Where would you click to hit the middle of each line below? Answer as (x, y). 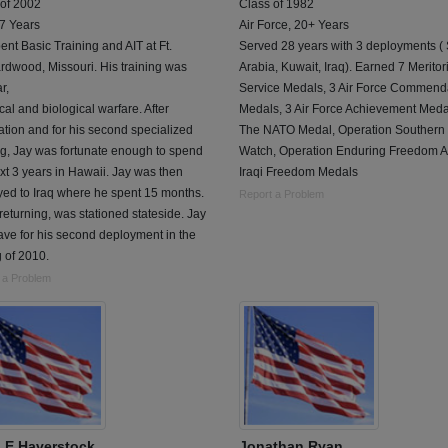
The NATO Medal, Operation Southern (342, 130)
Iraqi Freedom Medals (298, 172)
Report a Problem (281, 194)
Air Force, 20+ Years (294, 25)
